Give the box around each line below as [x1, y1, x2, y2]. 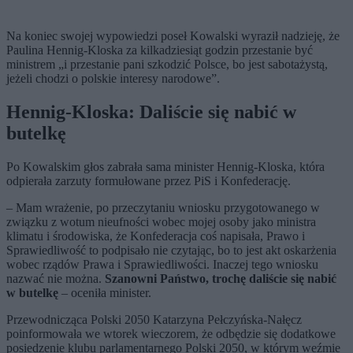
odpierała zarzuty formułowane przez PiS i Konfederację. [6, 174, 291, 188]
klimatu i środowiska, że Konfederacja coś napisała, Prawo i [6, 229, 305, 243]
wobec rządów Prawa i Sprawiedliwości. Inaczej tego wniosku [6, 258, 318, 271]
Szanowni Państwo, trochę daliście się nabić [105, 272, 336, 285]
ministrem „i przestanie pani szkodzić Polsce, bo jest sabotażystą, [6, 58, 328, 72]
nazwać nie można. [6, 272, 105, 285]
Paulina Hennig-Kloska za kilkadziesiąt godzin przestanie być [6, 43, 313, 58]
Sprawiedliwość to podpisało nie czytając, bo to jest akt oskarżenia [6, 243, 336, 257]
